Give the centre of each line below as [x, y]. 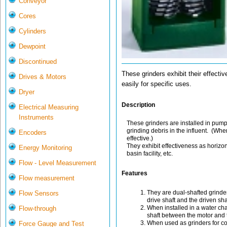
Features [135, 173]
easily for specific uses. [157, 84]
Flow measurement [47, 178]
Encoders [33, 133]
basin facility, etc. [150, 154]
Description [138, 105]
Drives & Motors [43, 77]
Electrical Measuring [49, 107]
